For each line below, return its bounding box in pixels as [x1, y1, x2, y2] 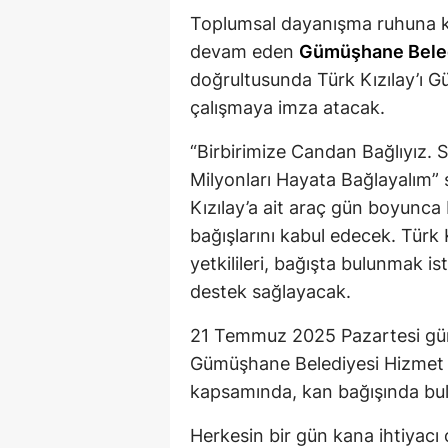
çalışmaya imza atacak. [190, 97, 385, 119]
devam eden [190, 41, 299, 63]
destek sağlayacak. [190, 281, 351, 303]
